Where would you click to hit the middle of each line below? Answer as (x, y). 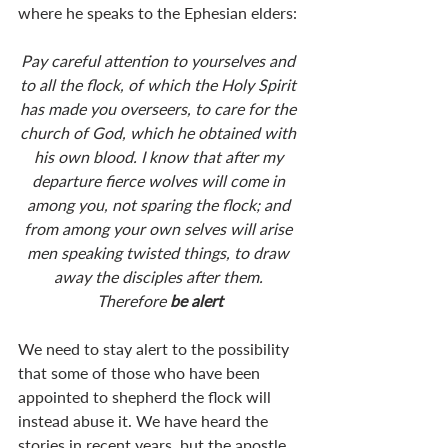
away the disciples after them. (160, 276)
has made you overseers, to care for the (160, 108)
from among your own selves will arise (160, 228)
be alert (196, 300)
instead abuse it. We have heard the (145, 420)
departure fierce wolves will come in (160, 180)
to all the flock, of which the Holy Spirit (160, 84)
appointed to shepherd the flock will (146, 396)
